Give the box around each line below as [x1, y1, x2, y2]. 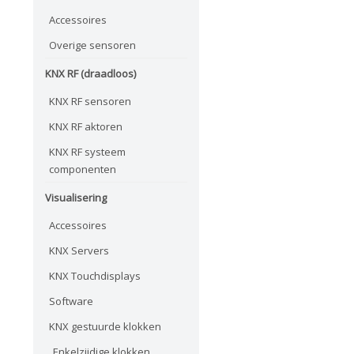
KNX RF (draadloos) [45, 66, 136, 81]
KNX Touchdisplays [49, 268, 141, 283]
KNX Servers [49, 243, 109, 258]
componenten [49, 161, 116, 176]
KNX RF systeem [49, 144, 126, 159]
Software [49, 293, 93, 308]
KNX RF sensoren [49, 93, 131, 108]
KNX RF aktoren [49, 119, 122, 134]
